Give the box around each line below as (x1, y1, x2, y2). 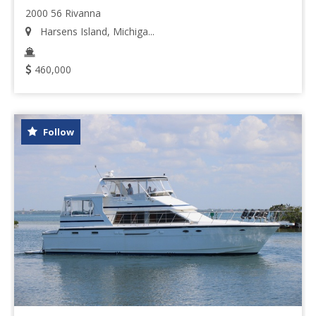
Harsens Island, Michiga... (37, 25, 154, 38)
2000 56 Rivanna (25, 6, 101, 20)
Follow (41, 126, 74, 138)
